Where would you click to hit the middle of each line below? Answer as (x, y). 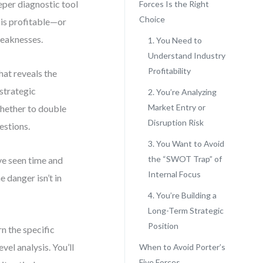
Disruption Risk (176, 122)
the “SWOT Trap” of (185, 159)
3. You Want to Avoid (186, 144)
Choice (152, 19)
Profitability (169, 71)
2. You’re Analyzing (182, 92)
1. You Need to (175, 40)
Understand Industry (186, 55)
